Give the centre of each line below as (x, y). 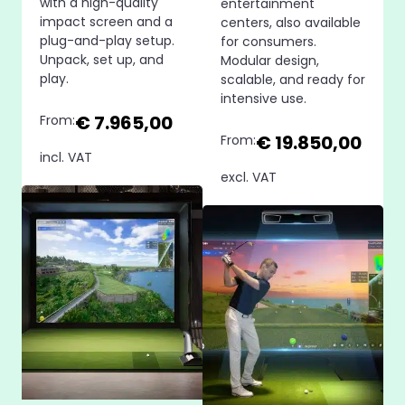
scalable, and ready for (293, 79)
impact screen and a (106, 21)
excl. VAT (249, 177)
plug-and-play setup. (107, 40)
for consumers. (268, 41)
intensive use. (264, 98)
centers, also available (291, 22)
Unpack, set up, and (102, 59)
